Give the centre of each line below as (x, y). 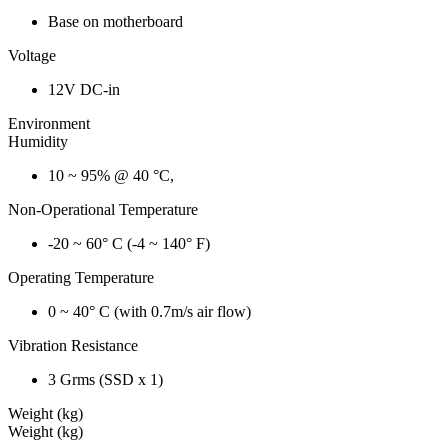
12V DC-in (84, 90)
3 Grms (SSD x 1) (105, 380)
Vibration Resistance (73, 346)
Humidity (38, 142)
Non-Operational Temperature (103, 210)
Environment (49, 124)
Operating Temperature (81, 278)
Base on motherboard (115, 22)
